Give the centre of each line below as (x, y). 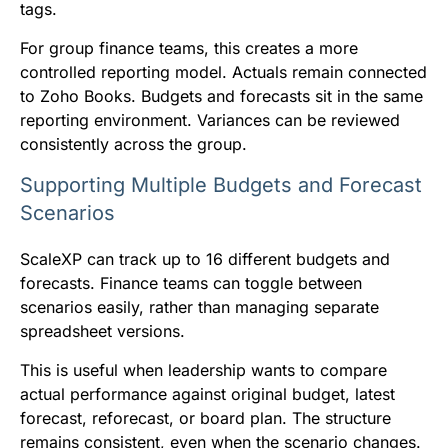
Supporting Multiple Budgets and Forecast (221, 184)
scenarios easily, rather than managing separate (199, 306)
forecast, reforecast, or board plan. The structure (205, 417)
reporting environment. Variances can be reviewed (210, 119)
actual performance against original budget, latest (207, 393)
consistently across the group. (133, 143)
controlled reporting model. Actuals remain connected (223, 71)
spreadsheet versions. (102, 330)
